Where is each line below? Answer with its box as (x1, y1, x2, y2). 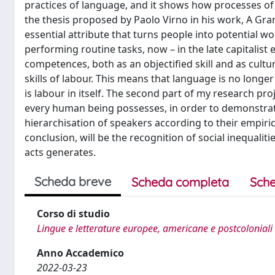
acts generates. (25, 145, 96, 159)
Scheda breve (34, 174, 111, 189)
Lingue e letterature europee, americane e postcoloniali (37, 222, 273, 235)
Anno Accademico (37, 246, 124, 260)
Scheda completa (131, 174, 229, 190)
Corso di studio (37, 207, 110, 220)
